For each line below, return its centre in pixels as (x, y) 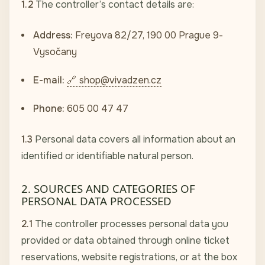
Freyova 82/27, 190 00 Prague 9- (148, 35)
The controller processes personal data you (130, 224)
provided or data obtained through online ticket (125, 241)
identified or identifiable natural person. (107, 156)
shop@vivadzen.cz (120, 80)
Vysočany (55, 52)
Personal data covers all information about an (134, 140)
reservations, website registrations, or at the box (129, 257)
